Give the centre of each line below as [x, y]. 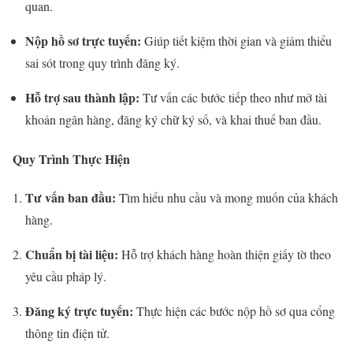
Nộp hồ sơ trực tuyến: [83, 41]
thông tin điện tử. [67, 333]
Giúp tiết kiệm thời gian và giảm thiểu [236, 41]
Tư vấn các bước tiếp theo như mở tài [233, 98]
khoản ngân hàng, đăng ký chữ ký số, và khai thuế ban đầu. [173, 120]
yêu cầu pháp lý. [66, 276]
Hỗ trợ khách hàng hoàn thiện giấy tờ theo [225, 254]
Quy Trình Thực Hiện [71, 158]
